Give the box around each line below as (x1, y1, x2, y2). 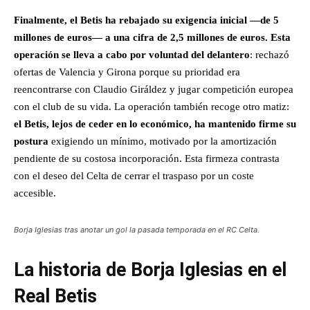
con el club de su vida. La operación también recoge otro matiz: (14, 100, 289, 112)
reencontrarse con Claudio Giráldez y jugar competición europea (14, 83, 293, 95)
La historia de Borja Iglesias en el (14, 258, 286, 281)
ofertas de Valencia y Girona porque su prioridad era (14, 66, 240, 77)
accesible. (14, 187, 56, 199)
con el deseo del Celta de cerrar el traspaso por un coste (14, 170, 254, 181)
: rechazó (250, 48, 289, 60)
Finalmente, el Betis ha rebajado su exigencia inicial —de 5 (14, 14, 279, 26)
